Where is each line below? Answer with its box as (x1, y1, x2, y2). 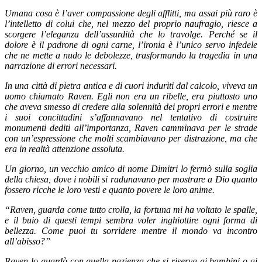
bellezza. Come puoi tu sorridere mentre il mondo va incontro (5, 226, 257, 236)
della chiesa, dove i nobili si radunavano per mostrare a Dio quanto (5, 174, 257, 185)
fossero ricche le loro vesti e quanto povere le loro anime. (5, 185, 215, 195)
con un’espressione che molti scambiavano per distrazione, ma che (5, 133, 257, 144)
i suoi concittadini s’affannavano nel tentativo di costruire (5, 112, 257, 123)
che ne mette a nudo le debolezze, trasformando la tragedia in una (5, 50, 257, 61)
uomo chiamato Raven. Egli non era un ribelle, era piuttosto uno (5, 91, 257, 102)
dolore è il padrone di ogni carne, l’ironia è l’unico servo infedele (5, 40, 257, 50)
